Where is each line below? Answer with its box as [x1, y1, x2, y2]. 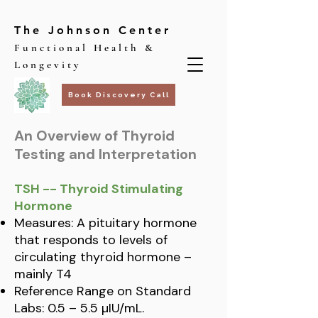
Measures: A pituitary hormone [14, 214, 197, 231]
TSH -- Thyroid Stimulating [14, 180, 183, 197]
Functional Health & [14, 41, 155, 54]
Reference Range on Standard [14, 283, 191, 300]
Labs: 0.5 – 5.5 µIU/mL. [14, 300, 144, 317]
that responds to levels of [14, 231, 168, 248]
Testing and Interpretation [14, 145, 197, 163]
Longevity [14, 58, 81, 71]
